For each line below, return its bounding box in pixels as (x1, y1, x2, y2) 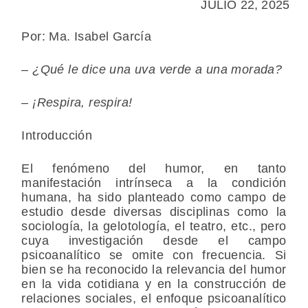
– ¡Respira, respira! (21, 96, 133, 110)
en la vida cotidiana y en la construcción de (21, 277, 287, 291)
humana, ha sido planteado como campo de (21, 190, 287, 205)
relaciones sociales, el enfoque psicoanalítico (21, 291, 287, 306)
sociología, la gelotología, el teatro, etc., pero (21, 219, 287, 234)
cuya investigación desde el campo (21, 234, 287, 248)
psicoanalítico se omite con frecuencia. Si (21, 248, 287, 263)
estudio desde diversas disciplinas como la (21, 205, 287, 219)
